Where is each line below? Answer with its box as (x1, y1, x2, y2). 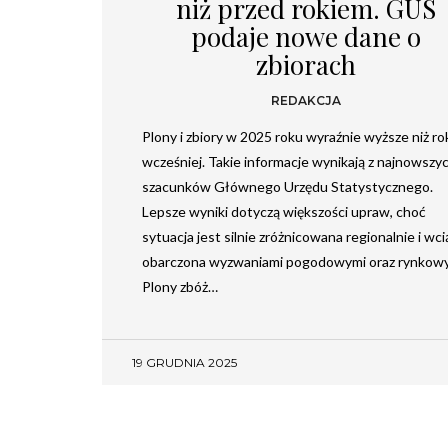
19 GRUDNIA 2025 (132, 354, 237, 370)
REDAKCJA (271, 93, 342, 109)
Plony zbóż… (142, 277, 218, 295)
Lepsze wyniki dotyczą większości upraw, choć (142, 202, 426, 220)
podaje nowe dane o (191, 18, 422, 54)
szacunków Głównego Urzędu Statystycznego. (142, 177, 433, 195)
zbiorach (256, 46, 357, 82)
